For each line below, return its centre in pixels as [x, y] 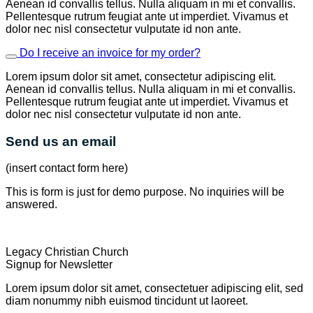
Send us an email [61, 141]
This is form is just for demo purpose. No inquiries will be [145, 192]
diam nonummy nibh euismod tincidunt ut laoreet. [127, 301]
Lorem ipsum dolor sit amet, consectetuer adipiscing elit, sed [154, 289]
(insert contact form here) [67, 168]
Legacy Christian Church [67, 252]
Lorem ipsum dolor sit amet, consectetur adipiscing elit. [141, 76]
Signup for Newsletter [59, 265]
